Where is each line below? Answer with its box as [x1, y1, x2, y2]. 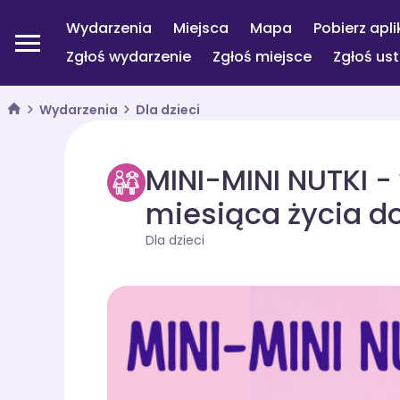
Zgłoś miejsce [212, 46, 312, 67]
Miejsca [173, 18, 229, 38]
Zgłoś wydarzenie [66, 46, 191, 67]
